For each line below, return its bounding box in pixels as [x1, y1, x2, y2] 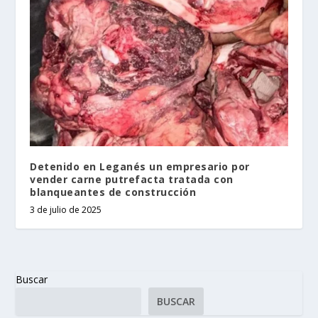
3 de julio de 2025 [30, 203, 102, 216]
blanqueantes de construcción [30, 185, 197, 199]
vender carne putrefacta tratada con [30, 172, 234, 186]
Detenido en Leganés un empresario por [30, 159, 250, 173]
